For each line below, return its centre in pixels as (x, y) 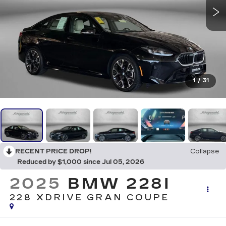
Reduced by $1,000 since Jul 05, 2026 (81, 162)
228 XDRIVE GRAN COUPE (89, 198)
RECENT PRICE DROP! (53, 152)
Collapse (205, 152)
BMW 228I (120, 184)
